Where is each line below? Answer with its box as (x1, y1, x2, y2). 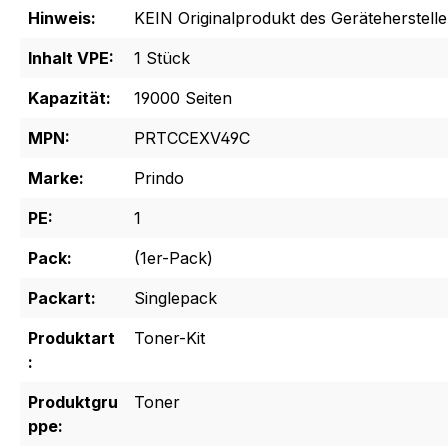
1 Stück (134, 48, 190, 69)
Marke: (28, 168, 84, 189)
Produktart (28, 328, 115, 349)
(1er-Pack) (134, 248, 213, 269)
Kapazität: (28, 88, 111, 109)
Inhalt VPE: (28, 48, 114, 69)
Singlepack (134, 288, 217, 309)
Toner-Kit (134, 328, 205, 349)
